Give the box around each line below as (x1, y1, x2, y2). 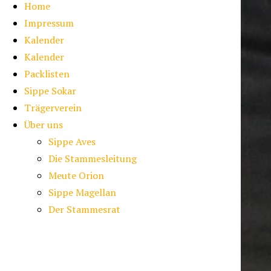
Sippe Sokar (24, 84, 77, 98)
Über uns (24, 118, 64, 132)
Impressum (24, 16, 74, 30)
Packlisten (24, 67, 70, 81)
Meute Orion (48, 169, 105, 183)
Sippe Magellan (48, 186, 117, 200)
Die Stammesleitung (48, 152, 137, 166)
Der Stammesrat (48, 203, 121, 217)
